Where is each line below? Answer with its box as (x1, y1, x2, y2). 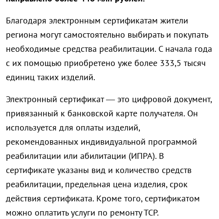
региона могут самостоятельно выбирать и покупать (6, 29, 208, 41)
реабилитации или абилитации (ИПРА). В (6, 150, 164, 162)
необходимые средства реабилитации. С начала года (6, 43, 212, 55)
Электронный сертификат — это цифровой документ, (6, 93, 212, 105)
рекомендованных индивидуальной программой (6, 136, 197, 148)
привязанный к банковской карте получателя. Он (6, 108, 198, 119)
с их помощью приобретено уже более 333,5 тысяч (6, 57, 206, 69)
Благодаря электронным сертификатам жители (6, 15, 188, 26)
